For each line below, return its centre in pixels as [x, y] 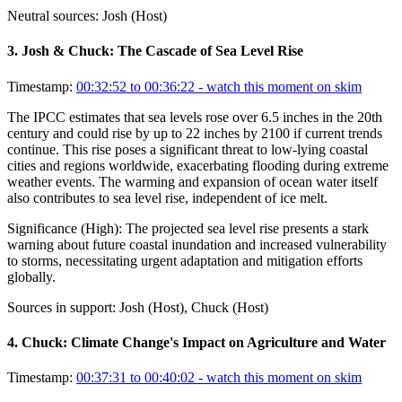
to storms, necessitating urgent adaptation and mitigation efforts [185, 260]
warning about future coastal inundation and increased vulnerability [197, 244]
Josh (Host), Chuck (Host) [194, 307]
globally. [31, 276]
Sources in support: [61, 307]
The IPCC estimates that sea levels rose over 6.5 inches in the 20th [195, 117]
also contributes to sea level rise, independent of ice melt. [167, 197]
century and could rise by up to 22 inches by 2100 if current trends [195, 133]
